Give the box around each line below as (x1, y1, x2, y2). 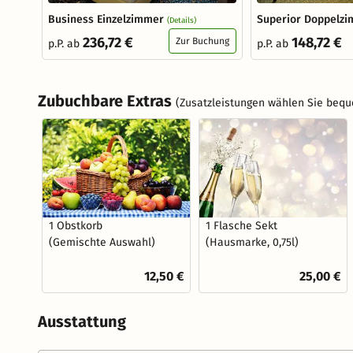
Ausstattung (38, 311, 126, 331)
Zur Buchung (176, 35, 229, 47)
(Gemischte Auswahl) (49, 235, 155, 249)
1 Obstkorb (49, 218, 102, 232)
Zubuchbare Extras (38, 91, 176, 111)
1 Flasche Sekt (206, 218, 277, 232)
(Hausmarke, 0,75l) (206, 235, 299, 249)
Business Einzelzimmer (48, 13, 164, 27)
